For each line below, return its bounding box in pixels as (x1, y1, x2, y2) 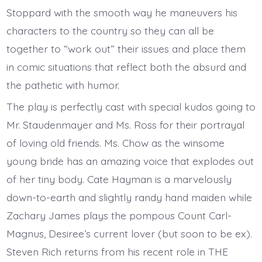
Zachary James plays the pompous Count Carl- (6, 209, 232, 222)
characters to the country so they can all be (6, 23, 214, 37)
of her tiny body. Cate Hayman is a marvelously (6, 173, 232, 186)
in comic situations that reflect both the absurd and (6, 60, 246, 73)
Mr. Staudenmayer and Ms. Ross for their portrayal (6, 118, 244, 132)
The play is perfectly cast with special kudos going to (6, 100, 256, 113)
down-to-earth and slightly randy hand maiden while (6, 191, 252, 204)
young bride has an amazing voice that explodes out (6, 154, 254, 168)
